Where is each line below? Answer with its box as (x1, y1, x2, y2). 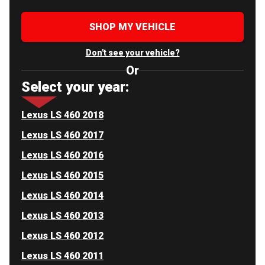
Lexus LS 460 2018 (21, 109, 104, 121)
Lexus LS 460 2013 (21, 209, 104, 221)
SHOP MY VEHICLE (89, 21, 176, 33)
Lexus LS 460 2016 (21, 149, 104, 161)
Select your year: (21, 78, 129, 95)
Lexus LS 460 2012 (21, 230, 104, 241)
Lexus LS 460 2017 (21, 129, 104, 141)
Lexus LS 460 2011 (21, 250, 104, 261)
